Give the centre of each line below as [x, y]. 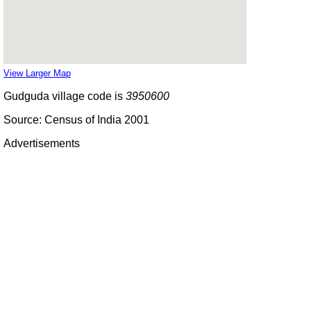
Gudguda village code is [65, 96]
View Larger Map [37, 73]
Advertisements [42, 143]
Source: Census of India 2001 [76, 119]
